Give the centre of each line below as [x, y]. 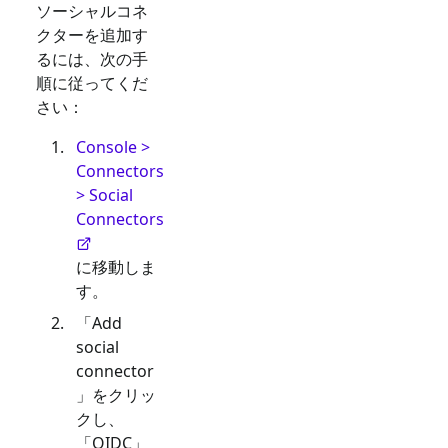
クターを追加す [92, 35]
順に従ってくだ [92, 83]
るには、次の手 [92, 59]
